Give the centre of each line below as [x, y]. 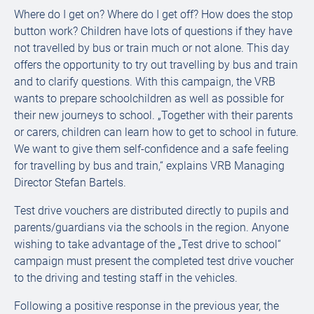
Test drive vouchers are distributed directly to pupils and [151, 211]
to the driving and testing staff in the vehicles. [126, 278]
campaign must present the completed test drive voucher [154, 261]
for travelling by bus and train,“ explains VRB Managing [149, 166]
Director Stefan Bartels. [70, 183]
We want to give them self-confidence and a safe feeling [151, 149]
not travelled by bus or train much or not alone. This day [152, 48]
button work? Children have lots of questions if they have [153, 31]
